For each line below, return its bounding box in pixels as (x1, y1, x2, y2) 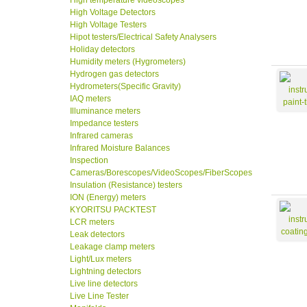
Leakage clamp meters (70, 242, 155, 252)
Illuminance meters (70, 106, 140, 116)
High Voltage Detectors (70, 8, 156, 18)
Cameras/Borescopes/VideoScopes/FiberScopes (70, 168, 252, 178)
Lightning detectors (70, 267, 141, 277)
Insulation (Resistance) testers (70, 180, 182, 191)
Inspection (70, 156, 108, 166)
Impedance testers (70, 119, 138, 129)
